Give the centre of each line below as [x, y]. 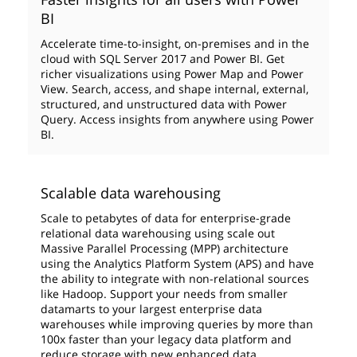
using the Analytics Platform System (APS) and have [177, 263]
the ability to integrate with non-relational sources [175, 279]
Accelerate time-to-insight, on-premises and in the [175, 43]
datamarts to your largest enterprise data [151, 309]
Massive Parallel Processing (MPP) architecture [165, 248]
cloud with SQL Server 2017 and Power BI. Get [163, 59]
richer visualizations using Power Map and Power [172, 74]
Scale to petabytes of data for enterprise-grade [166, 218]
